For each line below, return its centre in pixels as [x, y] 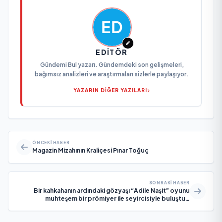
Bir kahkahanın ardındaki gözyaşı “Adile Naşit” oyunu [112, 190]
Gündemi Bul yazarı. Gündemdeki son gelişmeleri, [112, 64]
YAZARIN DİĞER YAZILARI [110, 90]
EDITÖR [112, 52]
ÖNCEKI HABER [51, 142]
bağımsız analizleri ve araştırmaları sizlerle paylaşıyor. [112, 74]
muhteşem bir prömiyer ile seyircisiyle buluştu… [117, 198]
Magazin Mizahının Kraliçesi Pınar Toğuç [90, 150]
